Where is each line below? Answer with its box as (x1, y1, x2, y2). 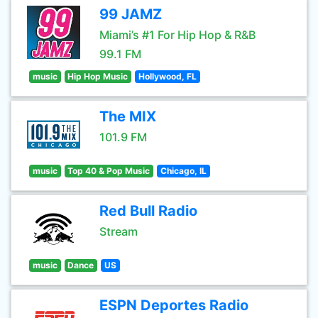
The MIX (99, 108, 156, 125)
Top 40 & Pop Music (67, 165, 150, 176)
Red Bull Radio (99, 202, 197, 219)
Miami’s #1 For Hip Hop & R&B (99, 28, 256, 42)
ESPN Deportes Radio (99, 297, 248, 314)
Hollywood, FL (138, 71, 197, 82)
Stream (99, 224, 138, 238)
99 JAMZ (99, 6, 162, 23)
